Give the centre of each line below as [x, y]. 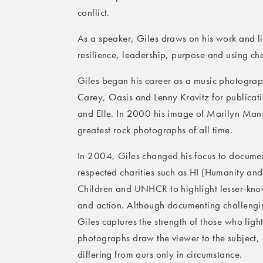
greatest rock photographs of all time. [155, 130]
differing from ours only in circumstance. [160, 254]
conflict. [94, 13]
